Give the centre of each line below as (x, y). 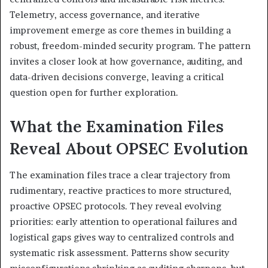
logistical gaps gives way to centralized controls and (122, 237)
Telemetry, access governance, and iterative (105, 14)
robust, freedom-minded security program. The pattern (130, 45)
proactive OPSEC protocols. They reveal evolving (115, 206)
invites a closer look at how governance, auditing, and (126, 61)
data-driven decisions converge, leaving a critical (117, 77)
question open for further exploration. (94, 92)
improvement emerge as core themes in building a (120, 30)
